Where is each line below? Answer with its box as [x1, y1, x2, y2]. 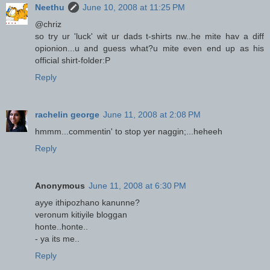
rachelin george [35, 110, 99, 120]
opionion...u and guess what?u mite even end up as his [35, 43, 264, 54]
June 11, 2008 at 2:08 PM [103, 110, 201, 120]
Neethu [35, 2, 64, 13]
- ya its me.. [35, 234, 80, 244]
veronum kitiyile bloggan [35, 210, 127, 220]
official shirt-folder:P [35, 55, 110, 66]
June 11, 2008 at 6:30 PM [89, 181, 186, 191]
